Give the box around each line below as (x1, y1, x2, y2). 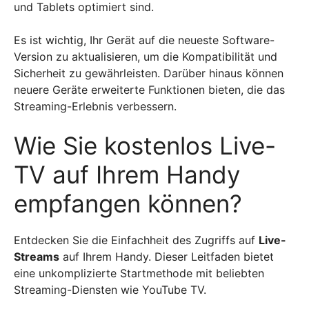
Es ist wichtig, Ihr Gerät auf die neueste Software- (14, 32, 275, 47)
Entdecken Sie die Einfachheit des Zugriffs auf (14, 232, 259, 247)
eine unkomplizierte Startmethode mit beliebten (14, 266, 264, 280)
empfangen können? (14, 188, 242, 218)
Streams (14, 249, 59, 263)
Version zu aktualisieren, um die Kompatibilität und (14, 49, 277, 63)
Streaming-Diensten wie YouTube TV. (14, 282, 206, 297)
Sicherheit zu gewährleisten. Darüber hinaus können (14, 66, 283, 80)
